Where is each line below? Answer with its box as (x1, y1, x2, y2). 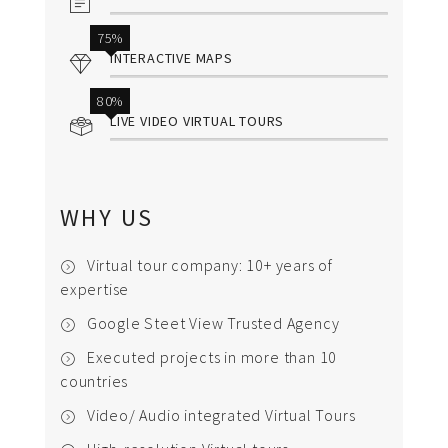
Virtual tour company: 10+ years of (86, 255, 334, 275)
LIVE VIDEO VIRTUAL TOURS (110, 112, 285, 130)
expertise (60, 279, 130, 299)
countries (60, 371, 129, 391)
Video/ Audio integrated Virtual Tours (86, 405, 356, 425)
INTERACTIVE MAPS (110, 49, 233, 67)
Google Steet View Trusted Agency (86, 313, 340, 333)
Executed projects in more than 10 (86, 347, 338, 367)
